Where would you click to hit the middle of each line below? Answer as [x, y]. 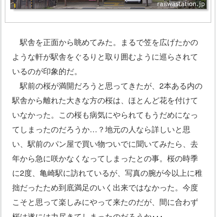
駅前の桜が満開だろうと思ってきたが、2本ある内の [107, 86]
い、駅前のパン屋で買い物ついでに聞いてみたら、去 [105, 144]
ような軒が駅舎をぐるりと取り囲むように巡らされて [105, 57]
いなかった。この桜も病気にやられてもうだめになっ [105, 115]
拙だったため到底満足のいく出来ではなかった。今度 [105, 187]
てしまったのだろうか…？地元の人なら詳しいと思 [101, 129]
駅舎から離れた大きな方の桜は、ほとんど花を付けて [105, 100]
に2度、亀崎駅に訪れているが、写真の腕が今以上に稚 [107, 173]
